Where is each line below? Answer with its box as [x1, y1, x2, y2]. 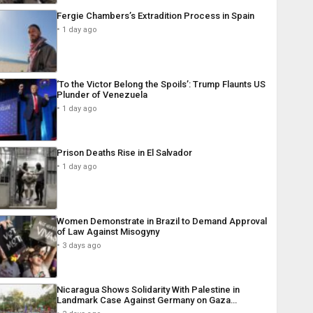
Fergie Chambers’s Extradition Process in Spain [56, 10, 254, 22]
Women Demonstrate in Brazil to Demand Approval [56, 216, 267, 227]
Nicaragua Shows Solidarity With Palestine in [56, 284, 240, 296]
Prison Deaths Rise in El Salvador [56, 147, 192, 159]
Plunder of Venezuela [56, 89, 147, 101]
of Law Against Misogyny [56, 226, 159, 238]
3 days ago [61, 241, 101, 251]
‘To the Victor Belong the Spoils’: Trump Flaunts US [56, 79, 265, 90]
